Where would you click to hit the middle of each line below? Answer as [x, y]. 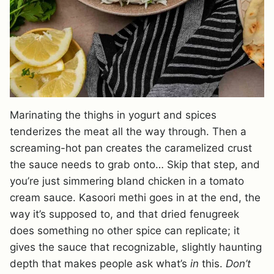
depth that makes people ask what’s [100, 263]
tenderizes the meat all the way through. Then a [128, 131]
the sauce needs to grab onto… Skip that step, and [135, 164]
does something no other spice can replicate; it [125, 230]
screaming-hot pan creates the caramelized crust [131, 148]
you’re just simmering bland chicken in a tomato [127, 181]
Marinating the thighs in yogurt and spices [113, 115]
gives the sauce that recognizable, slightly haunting [136, 247]
